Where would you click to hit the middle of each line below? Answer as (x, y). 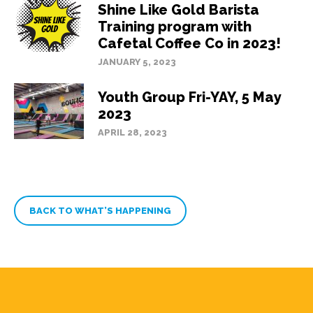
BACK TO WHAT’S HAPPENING (100, 210)
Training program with (175, 26)
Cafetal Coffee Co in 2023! (189, 43)
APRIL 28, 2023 (132, 132)
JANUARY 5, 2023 (137, 61)
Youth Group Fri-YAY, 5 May (190, 97)
